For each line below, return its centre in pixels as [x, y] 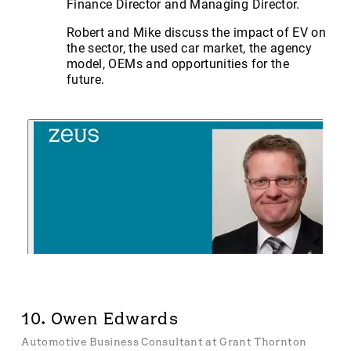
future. [86, 80]
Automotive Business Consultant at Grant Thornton [164, 341]
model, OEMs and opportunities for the [178, 64]
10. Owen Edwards [100, 319]
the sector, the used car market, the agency [190, 49]
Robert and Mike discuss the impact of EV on [197, 33]
